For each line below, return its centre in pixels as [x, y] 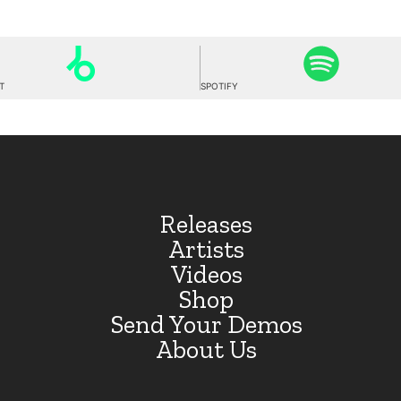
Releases [207, 224]
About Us [207, 350]
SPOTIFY [220, 86]
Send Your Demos [206, 324]
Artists [207, 249]
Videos [206, 274]
